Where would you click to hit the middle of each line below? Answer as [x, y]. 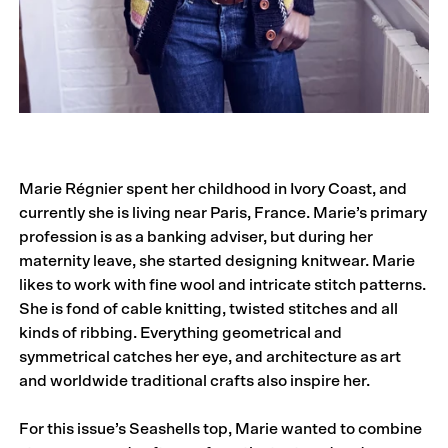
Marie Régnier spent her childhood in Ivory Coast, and [213, 188]
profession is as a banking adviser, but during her [196, 236]
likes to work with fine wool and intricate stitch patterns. [223, 284]
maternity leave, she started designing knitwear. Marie [217, 260]
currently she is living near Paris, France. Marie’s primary [223, 212]
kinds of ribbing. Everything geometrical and [181, 332]
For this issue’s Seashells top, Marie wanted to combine [221, 428]
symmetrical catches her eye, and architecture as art [210, 356]
